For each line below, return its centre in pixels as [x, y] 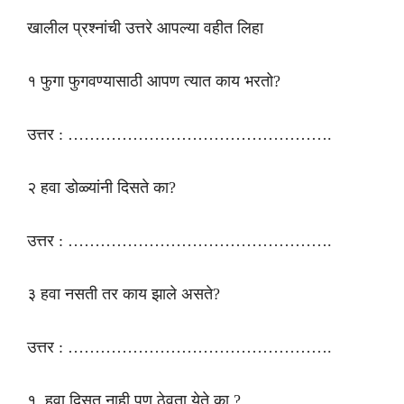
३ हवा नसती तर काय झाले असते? [124, 294]
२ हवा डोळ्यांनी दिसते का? [101, 187]
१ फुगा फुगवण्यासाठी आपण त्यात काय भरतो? [154, 81]
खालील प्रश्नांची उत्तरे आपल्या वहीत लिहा [147, 28]
